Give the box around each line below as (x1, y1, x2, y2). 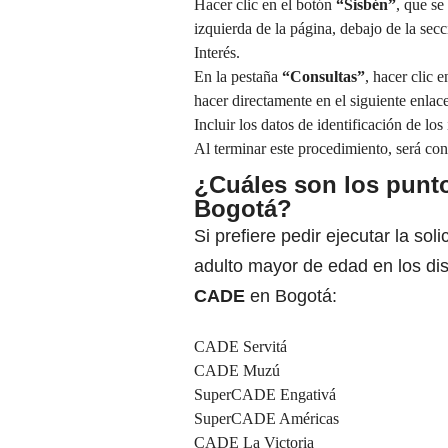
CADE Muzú (194, 362, 280, 380)
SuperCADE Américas (194, 410, 339, 428)
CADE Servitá (194, 338, 287, 356)
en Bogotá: (245, 286, 337, 307)
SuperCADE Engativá (194, 386, 336, 404)
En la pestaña (194, 68, 282, 86)
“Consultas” (282, 68, 365, 86)
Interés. (194, 44, 240, 62)
